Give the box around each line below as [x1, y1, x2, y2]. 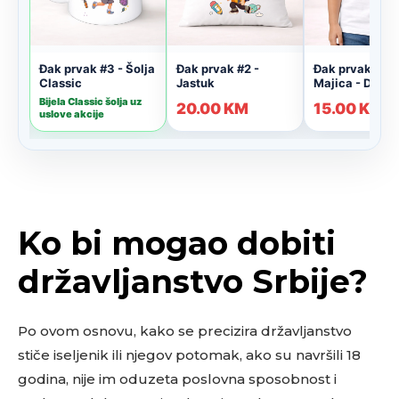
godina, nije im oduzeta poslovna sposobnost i [18, 370, 337, 387]
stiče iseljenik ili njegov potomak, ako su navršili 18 [18, 346, 361, 363]
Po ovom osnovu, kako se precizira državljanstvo [18, 322, 352, 339]
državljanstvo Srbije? [18, 262, 368, 301]
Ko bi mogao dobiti [18, 224, 336, 263]
